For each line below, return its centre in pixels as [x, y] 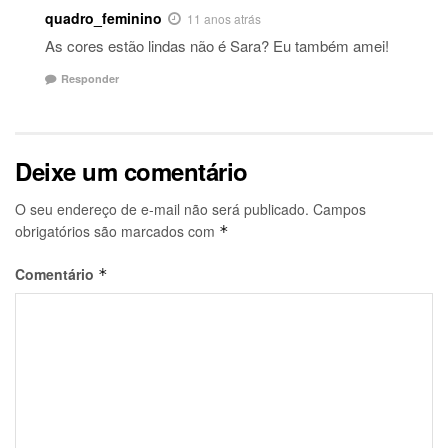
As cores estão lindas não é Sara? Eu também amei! [217, 45]
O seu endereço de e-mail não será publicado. [162, 209]
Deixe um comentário [131, 171]
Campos [339, 209]
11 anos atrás [224, 18]
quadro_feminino [103, 17]
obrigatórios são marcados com [117, 231]
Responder [90, 79]
